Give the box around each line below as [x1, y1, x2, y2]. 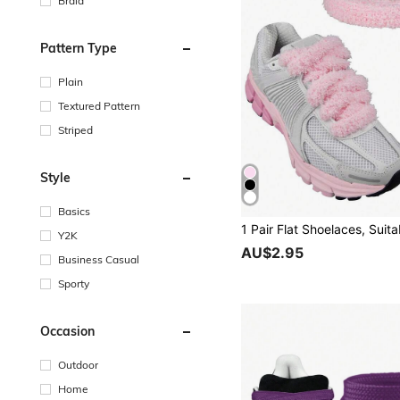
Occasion [40, 322, 95, 339]
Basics [58, 204, 90, 218]
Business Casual [58, 252, 139, 266]
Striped [58, 122, 93, 137]
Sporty [58, 276, 89, 290]
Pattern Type [40, 39, 117, 56]
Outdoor [58, 357, 98, 371]
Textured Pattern [58, 98, 140, 112]
